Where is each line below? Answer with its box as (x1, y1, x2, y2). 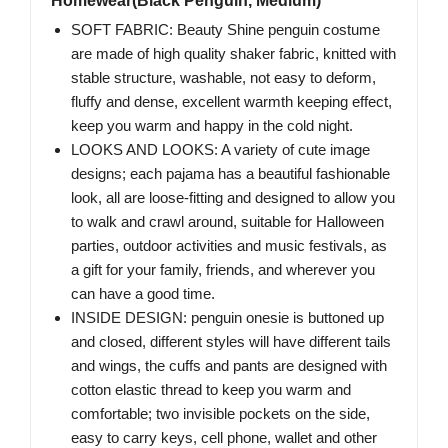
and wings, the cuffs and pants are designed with (71, 357, 387, 375)
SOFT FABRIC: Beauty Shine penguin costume (71, 21, 380, 39)
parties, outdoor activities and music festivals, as (71, 237, 387, 255)
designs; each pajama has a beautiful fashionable (71, 165, 390, 183)
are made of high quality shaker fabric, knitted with (71, 45, 396, 63)
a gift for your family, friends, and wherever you (71, 261, 375, 279)
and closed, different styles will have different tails (71, 333, 391, 351)
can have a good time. (71, 285, 215, 303)
